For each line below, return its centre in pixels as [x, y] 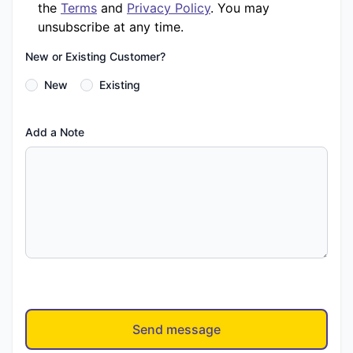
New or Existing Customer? [95, 56]
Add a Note [55, 132]
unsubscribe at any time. [111, 27]
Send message [176, 329]
